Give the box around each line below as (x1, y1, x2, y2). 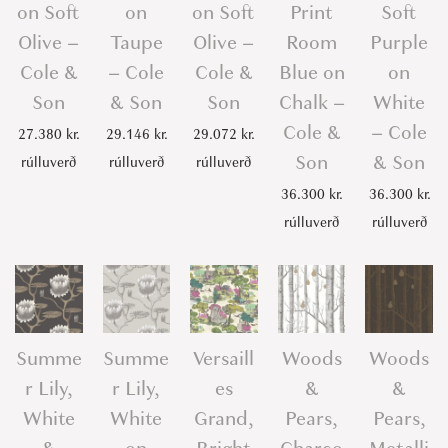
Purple (370, 29, 429, 57)
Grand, (193, 404, 254, 432)
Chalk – (278, 89, 345, 117)
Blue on (278, 59, 345, 87)
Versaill (193, 344, 255, 372)
